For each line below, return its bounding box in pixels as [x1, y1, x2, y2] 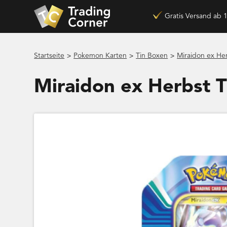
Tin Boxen [136, 52, 168, 59]
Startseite [34, 52, 65, 59]
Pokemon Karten [73, 52, 127, 59]
